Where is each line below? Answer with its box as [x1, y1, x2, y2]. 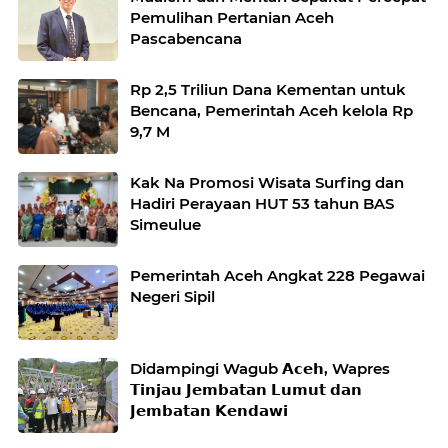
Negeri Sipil [130, 286, 215, 306]
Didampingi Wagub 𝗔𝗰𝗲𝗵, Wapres [130, 358, 390, 378]
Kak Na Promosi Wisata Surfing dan [130, 172, 404, 192]
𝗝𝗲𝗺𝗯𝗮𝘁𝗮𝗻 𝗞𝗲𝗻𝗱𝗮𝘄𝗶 [130, 400, 288, 420]
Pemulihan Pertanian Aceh [130, 7, 334, 27]
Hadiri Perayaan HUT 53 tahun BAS [130, 193, 394, 213]
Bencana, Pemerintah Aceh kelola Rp [130, 100, 413, 120]
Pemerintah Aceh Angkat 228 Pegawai [130, 265, 425, 285]
